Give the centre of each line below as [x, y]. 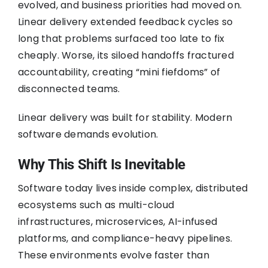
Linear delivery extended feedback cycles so [125, 22]
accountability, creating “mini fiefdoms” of [119, 72]
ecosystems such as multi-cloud [96, 205]
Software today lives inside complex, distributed [133, 188]
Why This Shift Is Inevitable [101, 164]
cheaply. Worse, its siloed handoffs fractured [126, 55]
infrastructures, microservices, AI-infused [118, 221]
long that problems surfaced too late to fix [121, 38]
